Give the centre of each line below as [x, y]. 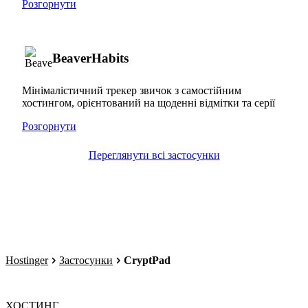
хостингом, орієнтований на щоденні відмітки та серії [148, 102]
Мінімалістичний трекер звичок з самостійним [132, 90]
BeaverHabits [90, 58]
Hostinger [27, 260]
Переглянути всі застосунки [154, 155]
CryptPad [147, 260]
